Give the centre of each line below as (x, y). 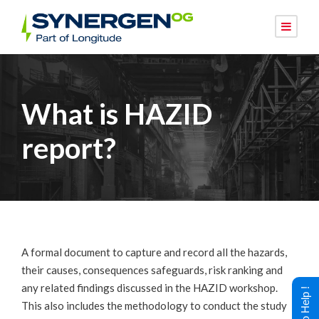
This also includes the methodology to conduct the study (154, 305)
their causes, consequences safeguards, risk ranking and (152, 270)
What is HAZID (117, 114)
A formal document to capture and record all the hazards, (154, 252)
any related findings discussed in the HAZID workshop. (150, 287)
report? (69, 148)
